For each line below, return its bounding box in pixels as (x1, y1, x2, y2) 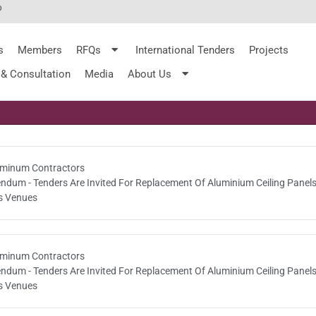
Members (18, 43, 63, 56)
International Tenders (135, 43, 235, 56)
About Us (127, 67, 171, 80)
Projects (249, 43, 288, 56)
